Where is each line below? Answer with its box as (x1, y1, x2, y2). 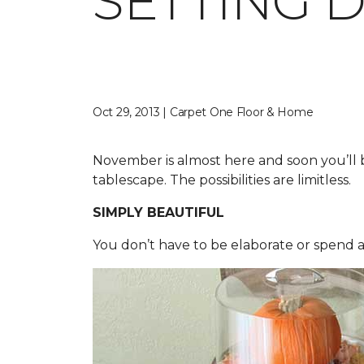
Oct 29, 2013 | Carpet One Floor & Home (93, 105, 314, 119)
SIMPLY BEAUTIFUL (93, 205, 224, 220)
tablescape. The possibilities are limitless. (93, 172, 351, 188)
